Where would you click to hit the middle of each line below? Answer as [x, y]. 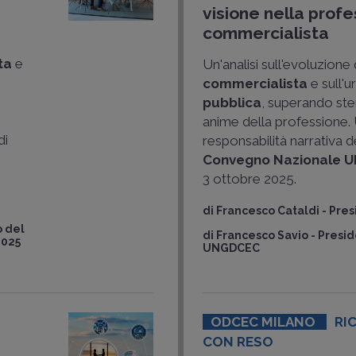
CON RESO [238, 342]
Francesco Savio [263, 235]
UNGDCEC [232, 248]
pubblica [232, 103]
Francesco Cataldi [268, 211]
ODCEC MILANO [265, 322]
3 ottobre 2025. [250, 179]
